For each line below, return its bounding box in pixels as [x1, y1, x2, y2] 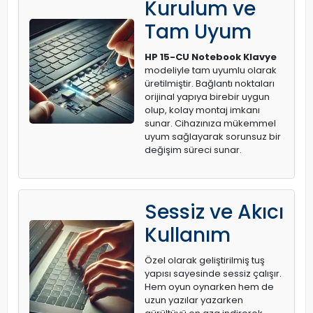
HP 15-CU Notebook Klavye [145, 50, 277, 64]
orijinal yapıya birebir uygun [145, 90, 270, 103]
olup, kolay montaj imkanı [145, 103, 260, 117]
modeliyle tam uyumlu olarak [145, 64, 277, 77]
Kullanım [145, 221, 231, 249]
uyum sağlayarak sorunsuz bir [145, 130, 281, 143]
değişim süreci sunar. [145, 143, 242, 156]
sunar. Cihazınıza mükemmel [145, 117, 276, 130]
